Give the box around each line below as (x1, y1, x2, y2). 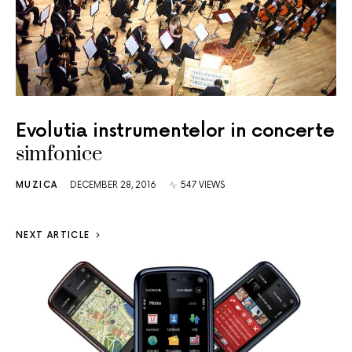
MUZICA (16, 179, 58, 190)
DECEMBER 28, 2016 (70, 179, 157, 190)
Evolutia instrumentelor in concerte (16, 119, 335, 142)
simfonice (16, 141, 102, 167)
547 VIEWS (181, 179, 225, 190)
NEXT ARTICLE (16, 229, 90, 240)
